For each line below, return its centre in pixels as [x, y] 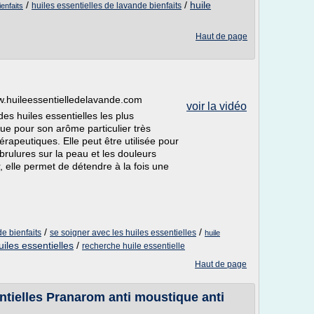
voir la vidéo [217, 106]
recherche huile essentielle [134, 246]
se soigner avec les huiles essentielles [123, 233]
